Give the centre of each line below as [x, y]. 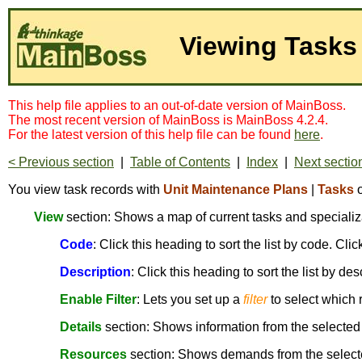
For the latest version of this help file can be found [151, 135]
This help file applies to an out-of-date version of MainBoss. [177, 105]
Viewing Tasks [268, 46]
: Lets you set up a [190, 299]
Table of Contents [180, 162]
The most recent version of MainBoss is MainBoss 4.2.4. [168, 120]
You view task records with [86, 189]
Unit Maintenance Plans [236, 189]
